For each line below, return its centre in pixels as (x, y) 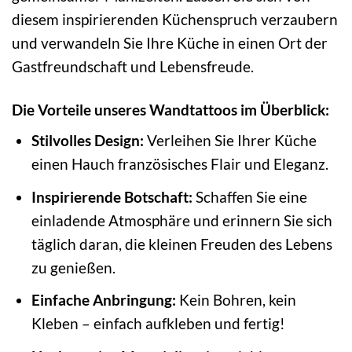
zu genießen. (73, 267)
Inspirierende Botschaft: (112, 196)
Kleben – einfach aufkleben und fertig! (158, 324)
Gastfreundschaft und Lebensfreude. (133, 66)
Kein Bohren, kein (236, 300)
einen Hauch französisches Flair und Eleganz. (180, 164)
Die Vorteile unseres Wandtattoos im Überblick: (170, 109)
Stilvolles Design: (87, 141)
